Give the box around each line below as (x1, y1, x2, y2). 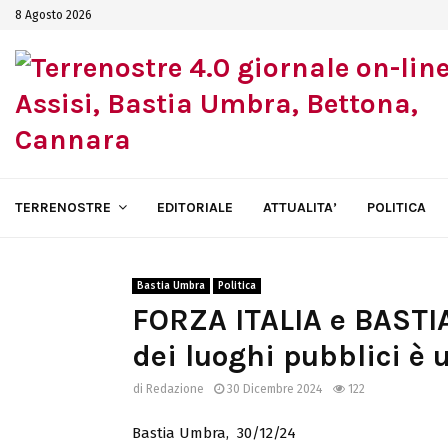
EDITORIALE (157, 199, 233, 216)
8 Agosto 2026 (15, 8, 92, 22)
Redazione (146, 382, 204, 396)
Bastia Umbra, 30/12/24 (132, 423, 296, 442)
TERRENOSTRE (15, 199, 111, 216)
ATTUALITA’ (263, 199, 337, 216)
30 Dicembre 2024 (227, 382, 322, 396)
